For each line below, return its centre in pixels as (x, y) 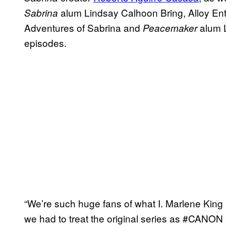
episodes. (45, 42)
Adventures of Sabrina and (83, 27)
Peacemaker (170, 27)
